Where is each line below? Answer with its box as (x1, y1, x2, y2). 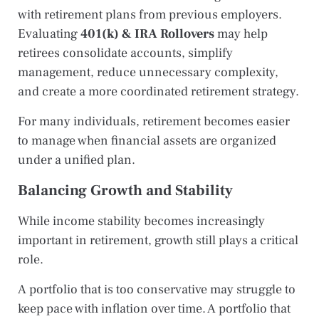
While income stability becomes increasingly (18, 212, 265, 229)
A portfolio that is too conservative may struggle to (18, 281, 296, 298)
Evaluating (18, 25, 80, 42)
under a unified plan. (18, 151, 135, 168)
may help (214, 25, 268, 42)
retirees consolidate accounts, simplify (18, 44, 233, 61)
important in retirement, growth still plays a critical (18, 231, 298, 249)
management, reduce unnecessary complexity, (18, 63, 278, 80)
